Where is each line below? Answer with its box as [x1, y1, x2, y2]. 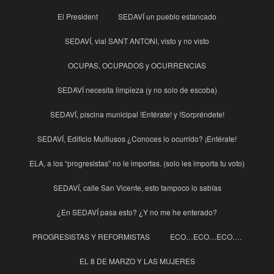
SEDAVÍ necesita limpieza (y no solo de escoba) [57, 84, 217, 95]
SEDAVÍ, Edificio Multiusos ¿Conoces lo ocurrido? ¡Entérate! [37, 133, 237, 144]
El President [57, 11, 98, 22]
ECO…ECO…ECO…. [170, 231, 242, 242]
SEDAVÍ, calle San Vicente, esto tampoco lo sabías [53, 182, 221, 193]
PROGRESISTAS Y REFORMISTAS [32, 231, 150, 242]
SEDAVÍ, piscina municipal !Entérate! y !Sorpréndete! [50, 109, 224, 120]
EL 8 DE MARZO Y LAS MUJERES [79, 256, 195, 267]
